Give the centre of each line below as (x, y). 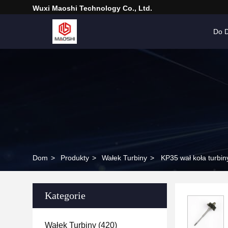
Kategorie (65, 195)
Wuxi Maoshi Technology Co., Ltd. (92, 8)
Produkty (75, 158)
